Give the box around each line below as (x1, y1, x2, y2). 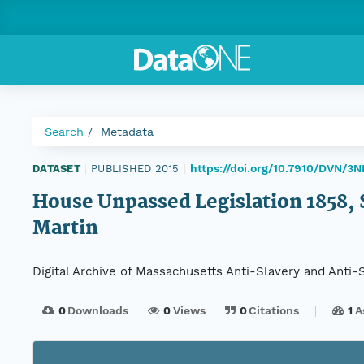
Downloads (67, 304, 129, 318)
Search (45, 125, 84, 138)
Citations (249, 304, 300, 318)
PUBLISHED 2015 (91, 162, 180, 175)
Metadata (101, 125, 154, 138)
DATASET (32, 162, 80, 175)
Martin (32, 214, 98, 245)
